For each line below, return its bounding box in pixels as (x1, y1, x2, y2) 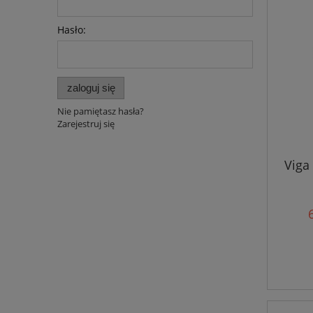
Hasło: (57, 23, 86, 37)
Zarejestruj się (57, 117, 115, 130)
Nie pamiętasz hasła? (57, 104, 144, 117)
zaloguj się (66, 81, 115, 94)
